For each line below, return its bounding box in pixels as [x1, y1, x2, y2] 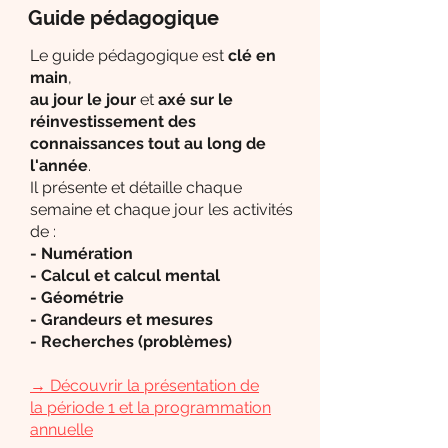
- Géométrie [30, 288, 124, 308]
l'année [30, 156, 88, 176]
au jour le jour [30, 90, 136, 110]
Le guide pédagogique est [30, 46, 228, 66]
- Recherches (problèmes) [30, 332, 232, 352]
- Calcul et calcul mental [30, 266, 220, 286]
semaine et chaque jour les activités [30, 200, 293, 220]
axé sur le [158, 90, 233, 110]
